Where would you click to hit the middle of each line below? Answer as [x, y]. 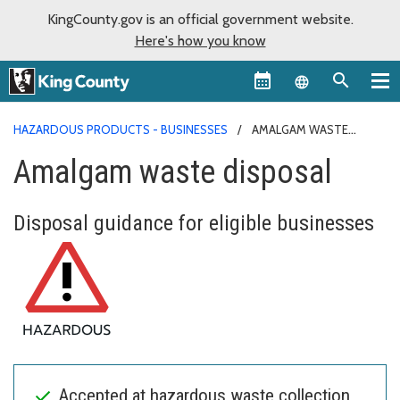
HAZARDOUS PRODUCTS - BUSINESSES [121, 129]
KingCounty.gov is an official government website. [200, 19]
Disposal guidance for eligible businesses [194, 223]
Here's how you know [200, 41]
